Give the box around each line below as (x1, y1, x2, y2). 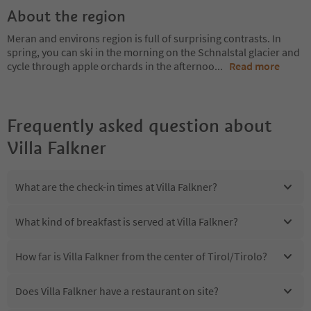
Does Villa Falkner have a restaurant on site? (15, 284, 219, 299)
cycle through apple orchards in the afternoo (7, 58, 215, 73)
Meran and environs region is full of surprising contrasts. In (7, 31, 281, 45)
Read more (229, 58, 280, 73)
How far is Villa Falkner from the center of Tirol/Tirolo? (15, 249, 267, 264)
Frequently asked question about (7, 114, 272, 137)
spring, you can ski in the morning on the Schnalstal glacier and (7, 44, 300, 59)
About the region (7, 6, 126, 26)
